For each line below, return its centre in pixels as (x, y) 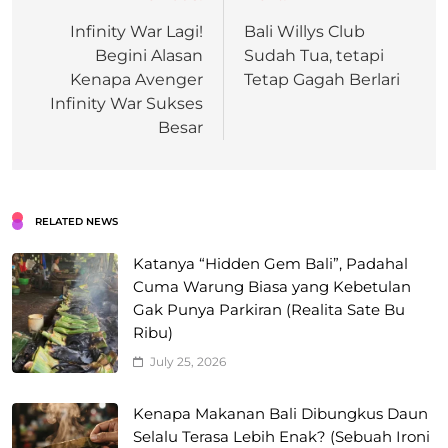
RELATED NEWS (76, 222)
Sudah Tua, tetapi (314, 56)
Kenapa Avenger (136, 80)
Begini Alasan (149, 56)
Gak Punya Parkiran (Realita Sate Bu (269, 310)
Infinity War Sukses (126, 104)
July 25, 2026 (188, 362)
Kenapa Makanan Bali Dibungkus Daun (280, 414)
